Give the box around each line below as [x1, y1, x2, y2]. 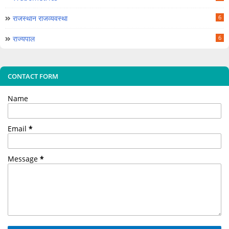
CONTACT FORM [8, 71, 58, 81]
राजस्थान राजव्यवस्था [13, 13, 67, 23]
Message [8, 153, 40, 164]
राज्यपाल [13, 33, 35, 43]
